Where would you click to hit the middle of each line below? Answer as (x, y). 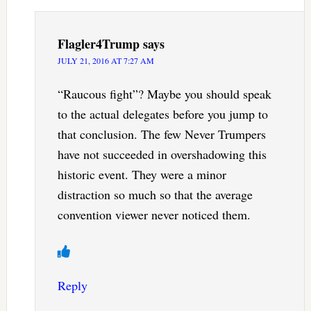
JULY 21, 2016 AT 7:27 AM (106, 61)
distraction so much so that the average (155, 195)
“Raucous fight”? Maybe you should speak (164, 94)
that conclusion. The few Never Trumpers (161, 134)
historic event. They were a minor (142, 175)
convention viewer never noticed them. (154, 215)
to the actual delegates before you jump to (162, 114)
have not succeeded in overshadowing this (162, 154)
